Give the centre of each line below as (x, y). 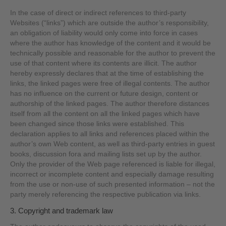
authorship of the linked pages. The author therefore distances (110, 103)
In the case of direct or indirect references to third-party (98, 13)
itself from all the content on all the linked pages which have (105, 114)
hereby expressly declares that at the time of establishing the (107, 73)
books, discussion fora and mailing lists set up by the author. (106, 154)
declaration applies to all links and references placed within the (110, 134)
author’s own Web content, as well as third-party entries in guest (113, 144)
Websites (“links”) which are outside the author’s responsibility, (110, 23)
